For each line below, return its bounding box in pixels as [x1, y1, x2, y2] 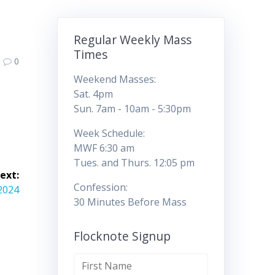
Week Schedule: [73, 126, 145, 141]
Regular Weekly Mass [73, 31, 192, 48]
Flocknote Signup [73, 228, 171, 245]
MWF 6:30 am [73, 141, 134, 155]
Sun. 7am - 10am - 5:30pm [73, 102, 191, 116]
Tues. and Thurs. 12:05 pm [73, 156, 195, 170]
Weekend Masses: [73, 72, 156, 87]
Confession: [73, 180, 128, 195]
